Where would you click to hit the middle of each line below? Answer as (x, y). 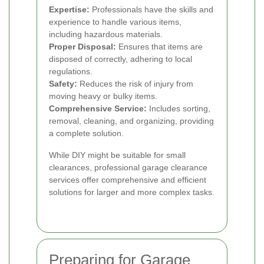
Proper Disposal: (82, 46)
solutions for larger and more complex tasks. (132, 192)
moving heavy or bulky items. (103, 96)
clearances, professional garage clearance (128, 167)
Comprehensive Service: (98, 108)
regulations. (71, 71)
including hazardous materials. (106, 34)
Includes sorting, (179, 108)
